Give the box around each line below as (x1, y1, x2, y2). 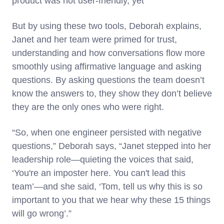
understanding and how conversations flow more (12, 47, 205, 58)
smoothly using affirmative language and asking (12, 61, 201, 71)
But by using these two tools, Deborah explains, (12, 20, 201, 31)
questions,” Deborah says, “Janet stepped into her (12, 140, 211, 151)
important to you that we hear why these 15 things (12, 194, 210, 205)
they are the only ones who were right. (12, 101, 164, 112)
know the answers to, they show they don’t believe (12, 88, 212, 98)
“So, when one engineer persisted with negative (12, 127, 201, 137)
